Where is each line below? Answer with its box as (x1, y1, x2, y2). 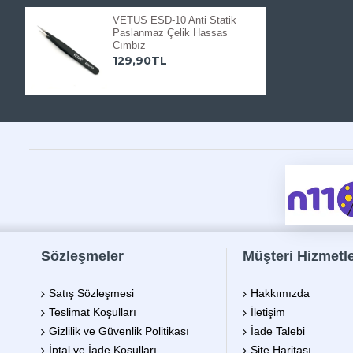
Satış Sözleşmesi (49, 287, 134, 300)
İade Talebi (251, 325, 305, 338)
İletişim (251, 306, 285, 319)
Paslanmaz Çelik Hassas (112, 27, 228, 39)
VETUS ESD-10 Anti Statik (112, 14, 236, 27)
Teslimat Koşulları (49, 306, 136, 319)
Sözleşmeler (41, 248, 124, 265)
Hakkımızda (251, 287, 310, 300)
